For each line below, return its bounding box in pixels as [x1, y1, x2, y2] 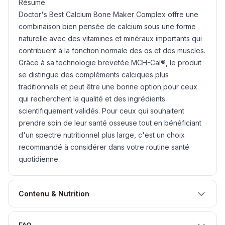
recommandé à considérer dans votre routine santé [19, 143, 189, 151]
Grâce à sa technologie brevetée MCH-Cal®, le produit [19, 58, 201, 67]
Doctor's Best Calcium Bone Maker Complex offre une [19, 10, 198, 19]
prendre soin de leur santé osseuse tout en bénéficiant [19, 119, 201, 127]
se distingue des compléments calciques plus [19, 70, 169, 79]
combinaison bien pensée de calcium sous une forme [19, 22, 196, 31]
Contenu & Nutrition [19, 189, 89, 198]
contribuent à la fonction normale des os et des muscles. [19, 46, 205, 55]
